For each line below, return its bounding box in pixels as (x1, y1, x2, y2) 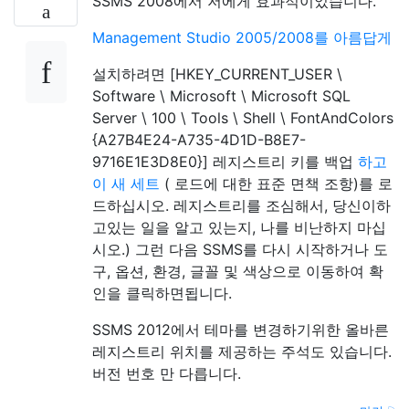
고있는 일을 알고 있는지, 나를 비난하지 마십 (92, 218, 386, 236)
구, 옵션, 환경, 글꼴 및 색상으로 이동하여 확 (92, 262, 383, 280)
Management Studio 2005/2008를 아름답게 (92, 28, 392, 47)
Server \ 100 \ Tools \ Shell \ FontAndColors (92, 109, 393, 127)
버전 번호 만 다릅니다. (92, 364, 241, 383)
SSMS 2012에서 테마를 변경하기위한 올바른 (92, 320, 389, 339)
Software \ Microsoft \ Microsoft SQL (92, 87, 351, 105)
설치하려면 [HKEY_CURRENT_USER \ (92, 65, 342, 83)
